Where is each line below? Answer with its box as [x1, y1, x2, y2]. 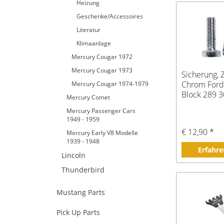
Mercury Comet [66, 93, 110, 101]
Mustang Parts [56, 187, 105, 197]
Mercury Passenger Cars [66, 106, 135, 115]
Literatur [76, 25, 100, 34]
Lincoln [61, 150, 85, 160]
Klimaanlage [76, 39, 111, 47]
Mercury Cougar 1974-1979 [71, 79, 148, 88]
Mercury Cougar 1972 [71, 52, 132, 61]
